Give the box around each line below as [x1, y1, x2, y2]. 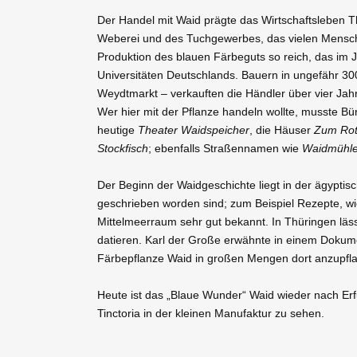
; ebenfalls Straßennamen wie [148, 142, 302, 155]
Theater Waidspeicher [138, 124, 249, 136]
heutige [97, 124, 138, 136]
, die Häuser [249, 124, 314, 136]
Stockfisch [97, 142, 148, 155]
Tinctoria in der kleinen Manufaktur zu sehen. [97, 307, 324, 320]
